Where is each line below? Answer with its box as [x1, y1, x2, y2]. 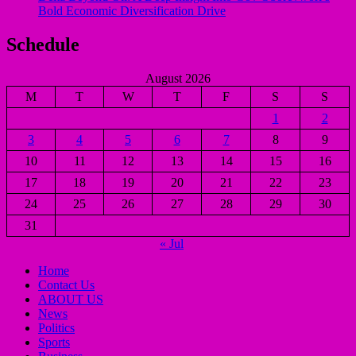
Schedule [6, 33, 79, 55]
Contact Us [38, 277, 95, 292]
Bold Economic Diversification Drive [38, 3, 226, 17]
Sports [38, 335, 70, 349]
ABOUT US [38, 292, 103, 306]
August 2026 [145, 71, 211, 85]
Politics [38, 320, 75, 335]
